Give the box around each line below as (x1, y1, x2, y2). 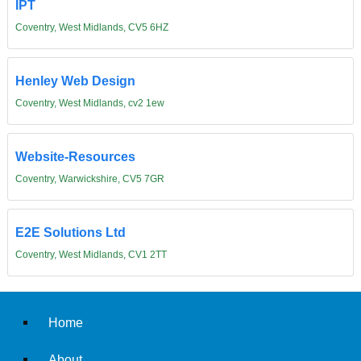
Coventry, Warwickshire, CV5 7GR (15, 173, 164, 185)
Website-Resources (15, 149, 135, 164)
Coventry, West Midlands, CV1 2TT (15, 249, 167, 261)
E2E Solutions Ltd (15, 225, 126, 240)
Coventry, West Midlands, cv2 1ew (15, 98, 164, 110)
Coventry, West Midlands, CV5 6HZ (15, 22, 168, 34)
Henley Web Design (15, 73, 135, 89)
